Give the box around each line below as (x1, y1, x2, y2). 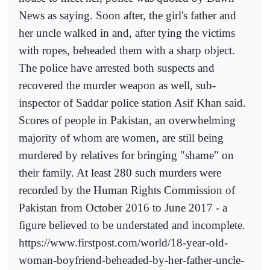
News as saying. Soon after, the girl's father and (19, 8, 236, 22)
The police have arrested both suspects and (19, 61, 215, 74)
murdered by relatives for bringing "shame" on (19, 148, 234, 162)
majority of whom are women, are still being (19, 131, 224, 144)
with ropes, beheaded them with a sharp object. (19, 43, 235, 57)
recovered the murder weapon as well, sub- (19, 78, 216, 92)
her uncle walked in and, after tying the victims (19, 26, 235, 39)
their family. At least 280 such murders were (19, 166, 221, 179)
